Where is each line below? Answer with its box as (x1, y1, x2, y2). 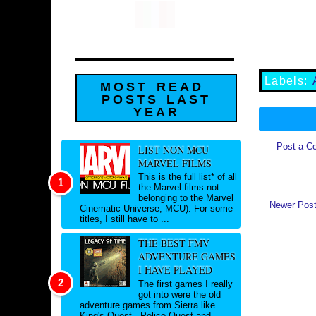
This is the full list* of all (138, 171, 237, 183)
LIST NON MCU (138, 142, 209, 157)
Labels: (265, 75, 313, 87)
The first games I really (138, 278, 233, 289)
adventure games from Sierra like (80, 299, 215, 310)
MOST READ (100, 80, 204, 95)
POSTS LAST (101, 92, 212, 107)
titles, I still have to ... (80, 214, 169, 225)
